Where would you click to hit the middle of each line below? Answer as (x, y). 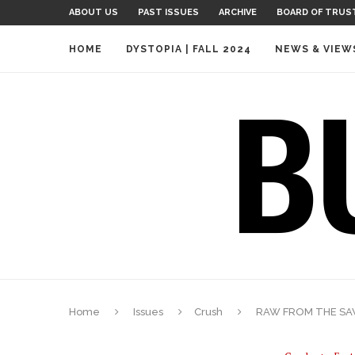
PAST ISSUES (168, 12)
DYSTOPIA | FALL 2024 (189, 49)
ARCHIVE (238, 12)
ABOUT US (94, 12)
